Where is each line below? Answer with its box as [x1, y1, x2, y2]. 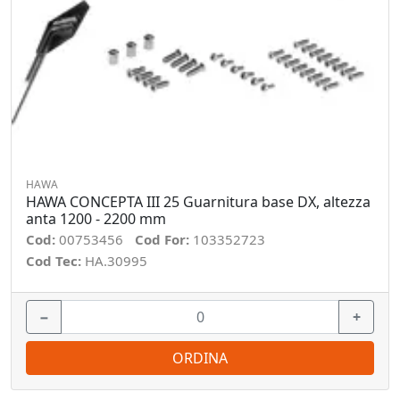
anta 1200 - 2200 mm [26, 209, 166, 229]
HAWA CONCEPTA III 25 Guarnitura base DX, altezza [26, 192, 371, 212]
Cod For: [135, 230, 193, 248]
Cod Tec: [26, 252, 85, 270]
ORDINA [172, 348, 228, 368]
